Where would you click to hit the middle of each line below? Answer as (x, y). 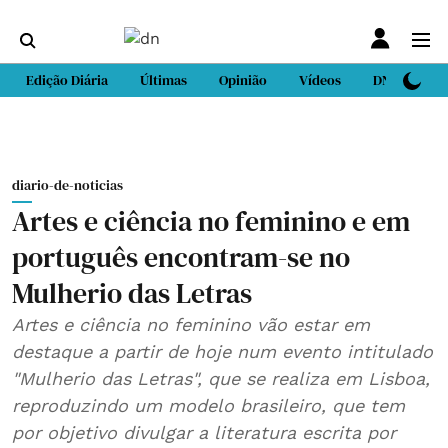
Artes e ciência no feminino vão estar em (191, 324)
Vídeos (320, 80)
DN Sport (400, 80)
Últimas (163, 80)
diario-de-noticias (67, 185)
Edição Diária (67, 80)
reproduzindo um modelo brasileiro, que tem (208, 405)
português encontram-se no (181, 257)
